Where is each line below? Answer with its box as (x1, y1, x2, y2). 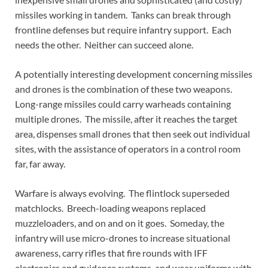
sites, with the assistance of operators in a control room (15, 143, 240, 155)
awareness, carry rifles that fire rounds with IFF (15, 247, 208, 259)
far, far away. (15, 158, 65, 170)
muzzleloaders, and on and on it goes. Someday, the (15, 217, 224, 229)
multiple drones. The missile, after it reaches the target (15, 113, 237, 125)
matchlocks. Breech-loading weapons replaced (15, 202, 206, 214)
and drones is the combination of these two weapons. (15, 83, 234, 95)
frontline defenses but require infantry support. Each (15, 24, 232, 36)
